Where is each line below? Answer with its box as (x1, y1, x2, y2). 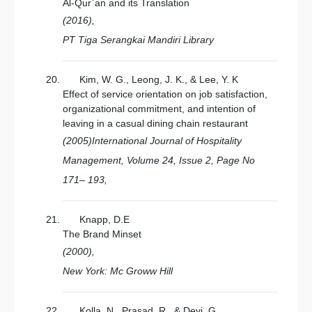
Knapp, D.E (79, 214, 130, 225)
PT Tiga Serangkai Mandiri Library (63, 34, 214, 45)
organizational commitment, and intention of (63, 103, 256, 114)
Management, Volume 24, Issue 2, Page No (63, 155, 255, 166)
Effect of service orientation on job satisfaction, (63, 88, 267, 100)
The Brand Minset (63, 228, 141, 240)
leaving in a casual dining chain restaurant (63, 118, 248, 129)
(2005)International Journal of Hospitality (63, 135, 242, 146)
